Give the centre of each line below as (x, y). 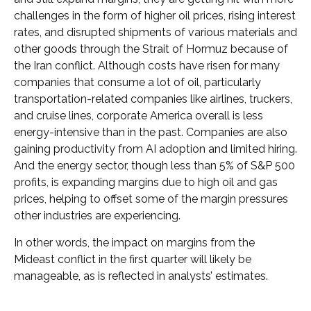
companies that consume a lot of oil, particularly (137, 83)
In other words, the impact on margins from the (134, 243)
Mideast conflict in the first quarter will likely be (133, 260)
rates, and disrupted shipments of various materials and (155, 33)
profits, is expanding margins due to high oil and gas (146, 183)
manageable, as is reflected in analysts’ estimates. (142, 276)
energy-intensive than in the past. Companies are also (151, 133)
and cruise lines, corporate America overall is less (138, 116)
